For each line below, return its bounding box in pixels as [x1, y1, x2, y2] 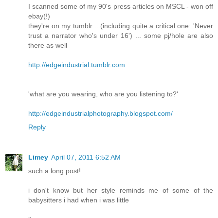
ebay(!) [28, 12, 50, 20]
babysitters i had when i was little [28, 196, 129, 204]
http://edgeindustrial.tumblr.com [28, 60, 125, 69]
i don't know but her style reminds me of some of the [28, 186, 213, 194]
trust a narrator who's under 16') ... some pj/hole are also [28, 31, 213, 39]
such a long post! [28, 166, 81, 175]
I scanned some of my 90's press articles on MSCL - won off [28, 2, 213, 10]
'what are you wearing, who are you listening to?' [28, 90, 178, 98]
